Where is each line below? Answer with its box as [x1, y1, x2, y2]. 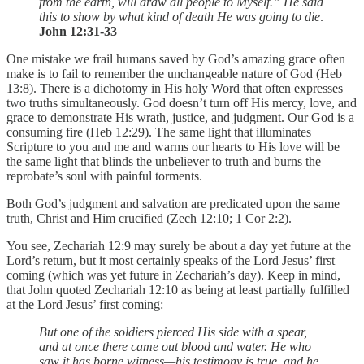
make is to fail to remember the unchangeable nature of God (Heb [6, 66, 342, 80]
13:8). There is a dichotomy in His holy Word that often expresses [6, 80, 343, 95]
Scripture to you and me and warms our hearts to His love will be [6, 139, 340, 154]
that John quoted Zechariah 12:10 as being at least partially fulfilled [6, 282, 349, 297]
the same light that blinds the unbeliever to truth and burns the [6, 154, 321, 168]
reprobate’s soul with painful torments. [6, 168, 202, 183]
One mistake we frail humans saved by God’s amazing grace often [6, 51, 345, 66]
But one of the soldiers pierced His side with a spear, [39, 324, 307, 339]
